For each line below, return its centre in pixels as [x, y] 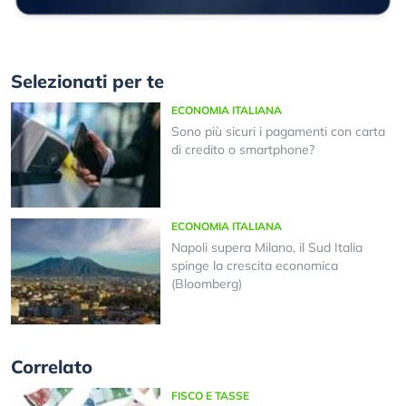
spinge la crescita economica [254, 266]
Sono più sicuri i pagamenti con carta [278, 131]
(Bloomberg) [206, 284]
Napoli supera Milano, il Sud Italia [266, 248]
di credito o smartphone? [242, 149]
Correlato [52, 366]
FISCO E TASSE [210, 395]
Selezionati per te [87, 81]
